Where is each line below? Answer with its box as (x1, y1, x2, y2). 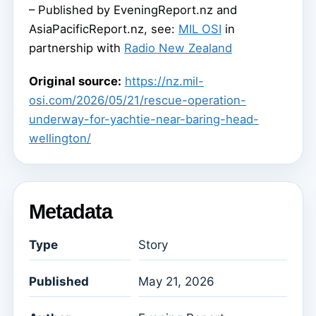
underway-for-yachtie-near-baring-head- (29, 111, 259, 126)
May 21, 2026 (138, 274, 214, 289)
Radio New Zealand (124, 40, 232, 55)
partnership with (29, 40, 124, 55)
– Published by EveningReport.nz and (29, 2, 237, 17)
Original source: (29, 73, 121, 88)
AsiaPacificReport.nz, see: (29, 21, 178, 36)
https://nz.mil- (125, 73, 204, 88)
